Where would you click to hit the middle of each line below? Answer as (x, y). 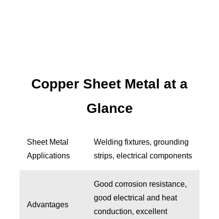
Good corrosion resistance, (140, 184)
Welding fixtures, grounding (141, 142)
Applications (48, 156)
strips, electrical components (143, 156)
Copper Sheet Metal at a (109, 84)
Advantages (48, 205)
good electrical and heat (135, 198)
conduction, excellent (131, 212)
